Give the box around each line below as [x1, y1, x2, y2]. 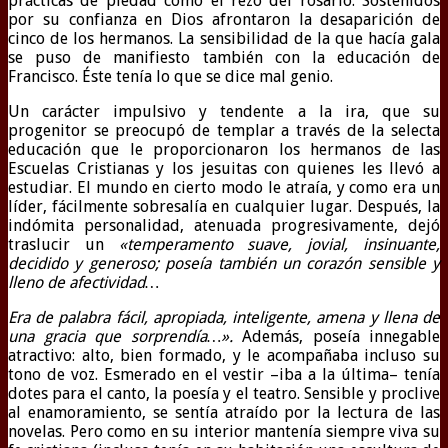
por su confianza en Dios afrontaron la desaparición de [8, 10, 440, 30]
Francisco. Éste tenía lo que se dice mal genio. [8, 67, 333, 87]
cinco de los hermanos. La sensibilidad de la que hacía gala [8, 29, 440, 49]
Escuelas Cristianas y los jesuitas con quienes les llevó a [8, 159, 440, 179]
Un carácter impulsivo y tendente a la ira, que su [8, 102, 440, 122]
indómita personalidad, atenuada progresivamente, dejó [8, 216, 440, 236]
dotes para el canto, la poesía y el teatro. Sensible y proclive [8, 384, 440, 404]
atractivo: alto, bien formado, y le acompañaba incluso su [8, 346, 440, 366]
